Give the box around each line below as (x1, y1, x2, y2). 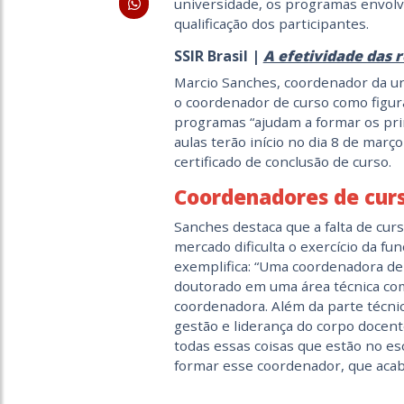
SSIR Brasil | (173, 46, 263, 67)
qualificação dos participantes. (173, 14, 369, 33)
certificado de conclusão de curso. (173, 152, 391, 171)
